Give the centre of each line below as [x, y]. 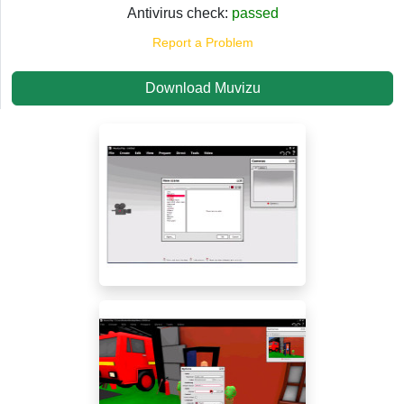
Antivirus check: [179, 13]
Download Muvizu [202, 87]
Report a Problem [202, 42]
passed [255, 13]
